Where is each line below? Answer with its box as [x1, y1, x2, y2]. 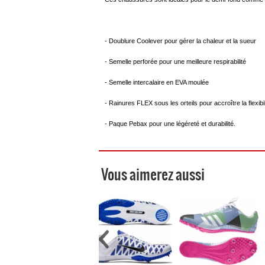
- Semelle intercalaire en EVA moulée [105, 78, 209, 86]
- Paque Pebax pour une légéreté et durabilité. [105, 119, 235, 127]
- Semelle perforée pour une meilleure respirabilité [105, 57, 246, 65]
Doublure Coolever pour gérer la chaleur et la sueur [109, 37, 256, 44]
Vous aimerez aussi [101, 163, 205, 185]
